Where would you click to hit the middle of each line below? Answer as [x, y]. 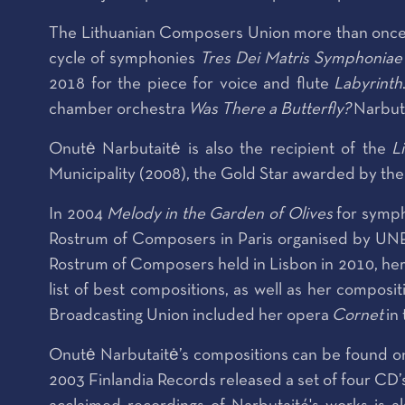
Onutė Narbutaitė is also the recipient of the [220, 150]
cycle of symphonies [124, 59]
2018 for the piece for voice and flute [192, 85]
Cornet [359, 316]
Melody [133, 215]
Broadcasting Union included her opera [190, 316]
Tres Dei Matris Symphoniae [301, 59]
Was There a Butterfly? [269, 110]
